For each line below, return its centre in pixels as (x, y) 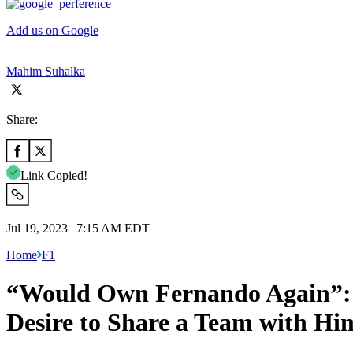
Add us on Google (52, 30)
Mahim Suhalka (46, 71)
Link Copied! (54, 175)
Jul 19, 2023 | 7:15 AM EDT (78, 228)
